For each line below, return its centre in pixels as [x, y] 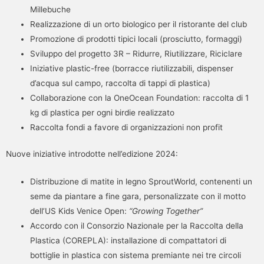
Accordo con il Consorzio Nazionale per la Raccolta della [137, 226]
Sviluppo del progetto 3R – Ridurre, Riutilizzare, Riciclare [136, 53]
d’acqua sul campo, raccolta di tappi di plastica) [121, 83]
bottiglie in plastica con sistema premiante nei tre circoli [136, 255]
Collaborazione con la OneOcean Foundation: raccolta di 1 [140, 98]
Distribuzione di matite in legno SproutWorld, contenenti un [141, 182]
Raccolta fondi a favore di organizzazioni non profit [127, 127]
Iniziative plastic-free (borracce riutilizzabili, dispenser [132, 68]
